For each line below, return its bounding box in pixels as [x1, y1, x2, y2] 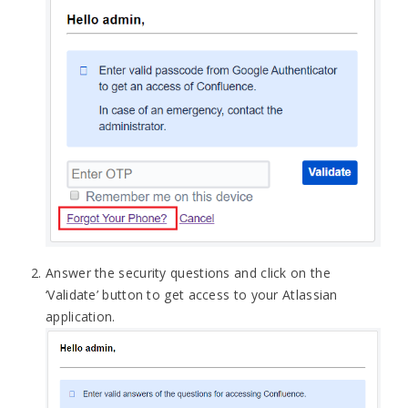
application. [46, 307, 116, 325]
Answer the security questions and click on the [46, 263, 331, 281]
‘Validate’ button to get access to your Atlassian [46, 285, 338, 303]
